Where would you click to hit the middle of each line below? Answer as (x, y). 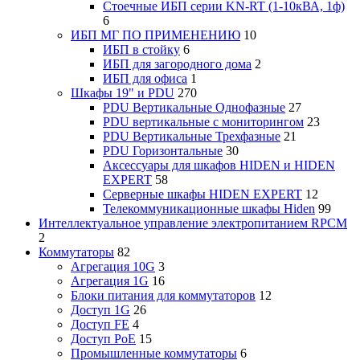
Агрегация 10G (113, 267)
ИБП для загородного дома (177, 64)
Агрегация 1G (110, 281)
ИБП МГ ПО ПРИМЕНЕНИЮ (155, 35)
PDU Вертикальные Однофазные (194, 108)
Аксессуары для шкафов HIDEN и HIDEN (219, 166)
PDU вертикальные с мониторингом (203, 122)
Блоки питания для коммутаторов (163, 296)
